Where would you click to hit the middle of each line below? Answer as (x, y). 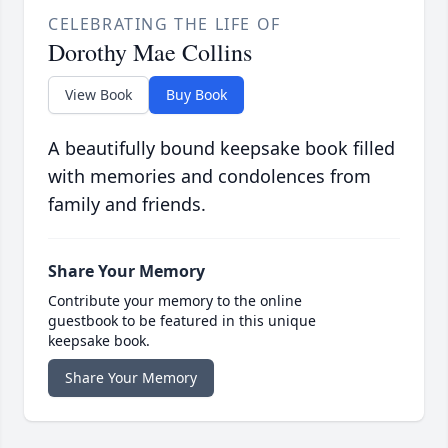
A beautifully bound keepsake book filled (221, 148)
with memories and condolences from (209, 176)
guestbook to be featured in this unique (182, 321)
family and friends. (127, 204)
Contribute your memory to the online (175, 301)
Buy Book (196, 95)
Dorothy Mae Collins (150, 52)
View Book (98, 95)
